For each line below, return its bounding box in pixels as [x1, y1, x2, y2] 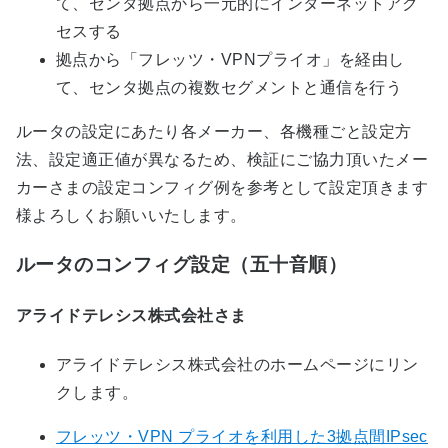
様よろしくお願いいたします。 [16, 207, 247, 225]
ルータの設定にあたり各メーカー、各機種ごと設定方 [16, 123, 412, 141]
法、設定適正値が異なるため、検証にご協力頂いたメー [16, 151, 428, 169]
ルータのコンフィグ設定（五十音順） [16, 253, 348, 275]
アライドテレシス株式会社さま [16, 307, 247, 325]
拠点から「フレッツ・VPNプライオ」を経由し [56, 51, 405, 69]
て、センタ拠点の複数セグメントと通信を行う [56, 79, 403, 97]
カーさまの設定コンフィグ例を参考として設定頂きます [16, 179, 428, 197]
